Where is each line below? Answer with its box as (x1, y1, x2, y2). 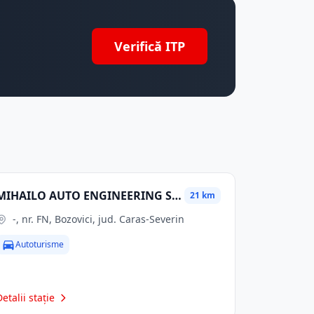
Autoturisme (15, 238, 64, 250)
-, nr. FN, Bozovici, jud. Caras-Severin (13, 212, 185, 226)
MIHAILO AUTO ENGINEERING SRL (172, 188, 182, 203)
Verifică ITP (114, 38, 185, 55)
